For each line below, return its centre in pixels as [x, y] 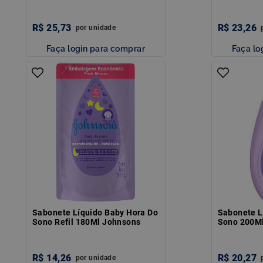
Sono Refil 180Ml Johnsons [87, 222]
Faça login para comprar [96, 48]
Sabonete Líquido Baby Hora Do [95, 212]
